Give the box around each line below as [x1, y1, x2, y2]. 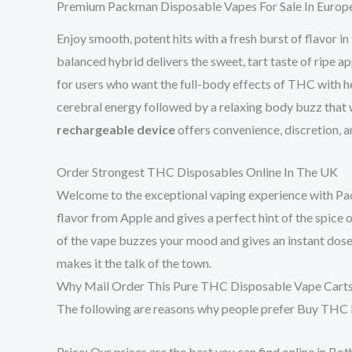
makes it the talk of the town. [57, 255, 211, 271]
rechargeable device [57, 121, 175, 137]
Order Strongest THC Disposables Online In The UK [57, 164, 338, 180]
